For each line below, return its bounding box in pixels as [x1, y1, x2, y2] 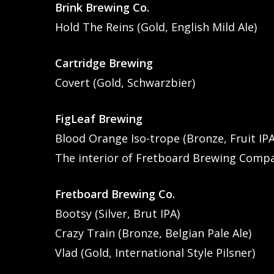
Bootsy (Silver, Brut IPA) [55, 206, 180, 221]
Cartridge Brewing [55, 55, 154, 70]
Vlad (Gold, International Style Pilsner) [55, 245, 256, 260]
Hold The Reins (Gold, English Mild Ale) [55, 19, 257, 34]
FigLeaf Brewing [55, 111, 143, 126]
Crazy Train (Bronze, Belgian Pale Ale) [55, 225, 252, 240]
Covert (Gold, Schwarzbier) [55, 75, 196, 90]
